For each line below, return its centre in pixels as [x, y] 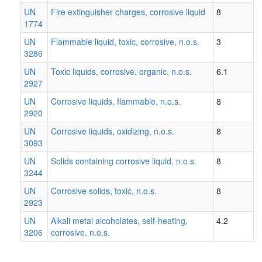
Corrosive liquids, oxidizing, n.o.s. [113, 131]
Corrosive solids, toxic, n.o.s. [104, 191]
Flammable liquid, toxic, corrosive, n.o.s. [125, 42]
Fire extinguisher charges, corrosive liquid [128, 12]
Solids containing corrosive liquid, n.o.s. [124, 161]
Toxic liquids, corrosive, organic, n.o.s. [121, 72]
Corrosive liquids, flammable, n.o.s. [116, 101]
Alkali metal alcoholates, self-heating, [119, 221]
